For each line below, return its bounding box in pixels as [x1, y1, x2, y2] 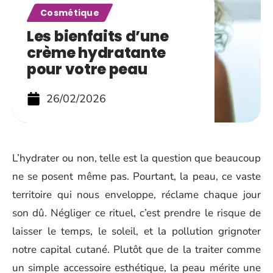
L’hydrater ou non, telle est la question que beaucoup [12, 151, 261, 165]
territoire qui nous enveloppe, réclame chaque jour [12, 188, 261, 202]
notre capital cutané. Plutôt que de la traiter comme [12, 243, 261, 257]
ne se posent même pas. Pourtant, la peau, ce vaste [12, 169, 261, 183]
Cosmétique [40, 7, 99, 19]
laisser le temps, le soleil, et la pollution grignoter [12, 224, 261, 238]
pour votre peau [27, 59, 147, 79]
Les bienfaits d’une [27, 26, 169, 46]
